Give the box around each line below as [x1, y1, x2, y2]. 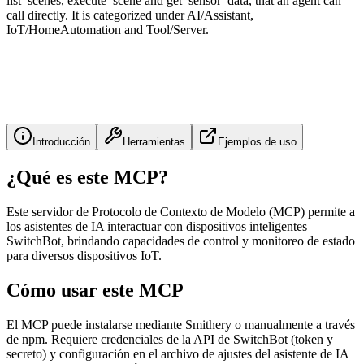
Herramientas [123, 135, 185, 148]
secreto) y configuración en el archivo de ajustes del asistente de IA [6, 346, 349, 361]
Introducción [32, 135, 90, 148]
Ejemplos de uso [218, 135, 297, 148]
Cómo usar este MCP [6, 279, 184, 301]
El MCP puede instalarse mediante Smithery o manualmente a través [6, 317, 355, 331]
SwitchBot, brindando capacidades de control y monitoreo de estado [6, 233, 355, 248]
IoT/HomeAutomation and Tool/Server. [6, 22, 209, 37]
